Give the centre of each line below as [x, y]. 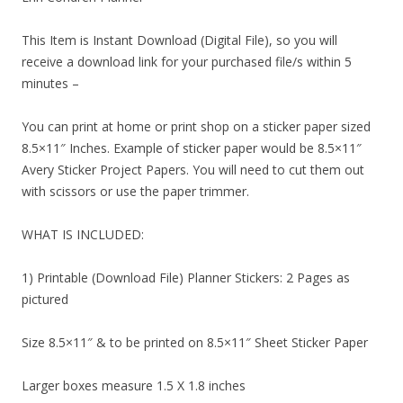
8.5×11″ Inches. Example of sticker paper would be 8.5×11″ [192, 148]
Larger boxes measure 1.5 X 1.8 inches [134, 386]
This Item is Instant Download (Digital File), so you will [179, 40]
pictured [45, 300]
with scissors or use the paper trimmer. [135, 192]
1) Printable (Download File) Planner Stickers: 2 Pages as [186, 278]
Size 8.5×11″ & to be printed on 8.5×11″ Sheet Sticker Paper [195, 343]
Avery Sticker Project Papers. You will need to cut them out [193, 170]
